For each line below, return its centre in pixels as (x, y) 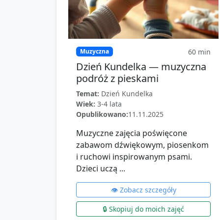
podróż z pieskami (117, 78)
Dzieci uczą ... (101, 168)
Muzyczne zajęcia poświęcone (132, 133)
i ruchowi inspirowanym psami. (134, 157)
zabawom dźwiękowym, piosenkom (142, 145)
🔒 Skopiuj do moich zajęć (143, 209)
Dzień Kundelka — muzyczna (141, 67)
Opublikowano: (102, 114)
